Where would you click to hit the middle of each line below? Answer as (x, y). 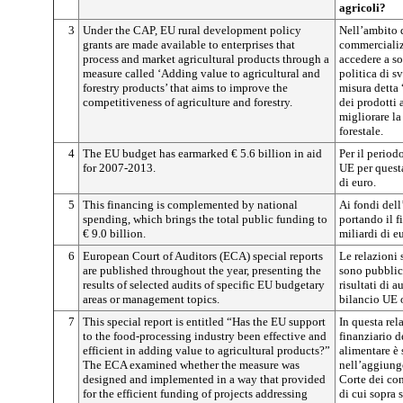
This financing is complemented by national (190, 205)
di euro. (358, 182)
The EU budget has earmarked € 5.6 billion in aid (202, 153)
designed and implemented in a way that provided (204, 379)
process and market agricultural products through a (206, 59)
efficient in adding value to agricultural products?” (206, 350)
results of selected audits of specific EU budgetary (204, 285)
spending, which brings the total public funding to (205, 219)
